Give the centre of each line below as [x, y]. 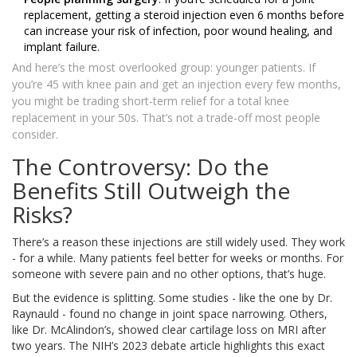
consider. [35, 135]
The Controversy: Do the [140, 167]
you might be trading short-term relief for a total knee [151, 101]
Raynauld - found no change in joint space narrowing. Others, [170, 314]
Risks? [42, 215]
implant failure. [62, 47]
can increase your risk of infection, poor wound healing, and [178, 31]
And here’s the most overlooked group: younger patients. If [164, 68]
